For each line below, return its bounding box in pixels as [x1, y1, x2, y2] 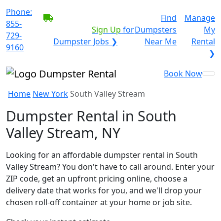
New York [33, 88, 68, 99]
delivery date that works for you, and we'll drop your [6, 184, 202, 196]
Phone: [6, 6, 32, 17]
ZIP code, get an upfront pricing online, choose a [6, 173, 187, 184]
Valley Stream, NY [6, 122, 120, 142]
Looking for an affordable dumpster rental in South [6, 149, 198, 160]
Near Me [145, 36, 177, 47]
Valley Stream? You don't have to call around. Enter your [6, 161, 215, 172]
